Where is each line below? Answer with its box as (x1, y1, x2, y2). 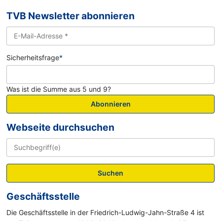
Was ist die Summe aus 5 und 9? (6, 84, 111, 93)
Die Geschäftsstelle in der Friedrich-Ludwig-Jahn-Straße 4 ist (6, 208, 205, 217)
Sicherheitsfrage (6, 53, 60, 62)
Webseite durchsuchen (6, 121, 115, 133)
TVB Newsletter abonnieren (6, 10, 135, 22)
